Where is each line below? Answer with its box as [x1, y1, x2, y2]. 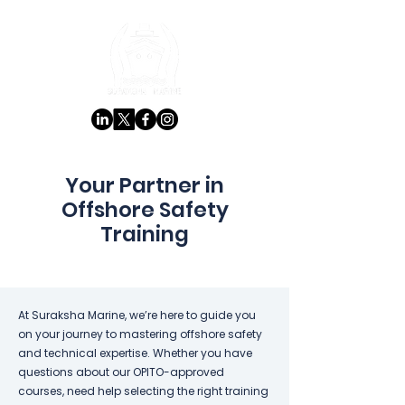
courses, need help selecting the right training [18, 383, 268, 399]
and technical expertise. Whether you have [18, 345, 252, 361]
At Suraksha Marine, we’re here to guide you [18, 307, 256, 323]
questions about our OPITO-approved [18, 364, 224, 380]
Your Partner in [65, 171, 224, 200]
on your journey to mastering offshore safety [18, 326, 262, 342]
